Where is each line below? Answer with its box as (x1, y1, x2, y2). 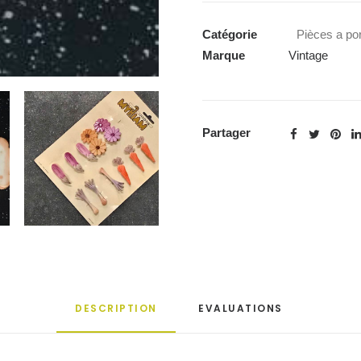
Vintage (288, 48, 328, 62)
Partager (202, 126, 251, 139)
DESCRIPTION (75, 301, 157, 315)
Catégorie (202, 27, 257, 41)
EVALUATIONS (198, 301, 286, 315)
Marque (202, 48, 248, 62)
